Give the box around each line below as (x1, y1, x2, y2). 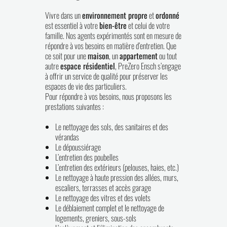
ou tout (158, 50, 177, 62)
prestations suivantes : (45, 100, 104, 112)
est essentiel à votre (45, 19, 99, 31)
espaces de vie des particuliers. (45, 80, 127, 92)
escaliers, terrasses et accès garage (55, 181, 151, 194)
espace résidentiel (60, 60, 115, 72)
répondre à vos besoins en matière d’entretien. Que (45, 40, 176, 52)
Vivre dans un (45, 9, 82, 21)
